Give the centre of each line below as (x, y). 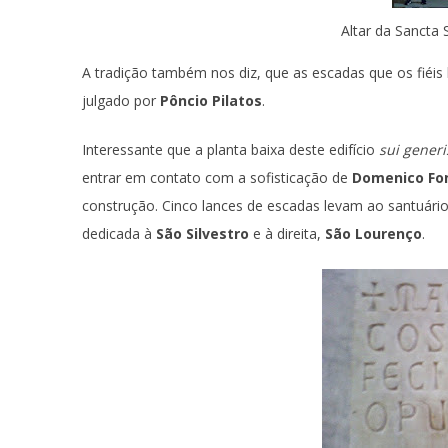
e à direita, (285, 233)
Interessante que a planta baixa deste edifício (228, 149)
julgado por (121, 100)
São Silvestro (202, 233)
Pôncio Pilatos (211, 100)
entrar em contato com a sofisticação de (215, 177)
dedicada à (119, 233)
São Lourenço (371, 233)
